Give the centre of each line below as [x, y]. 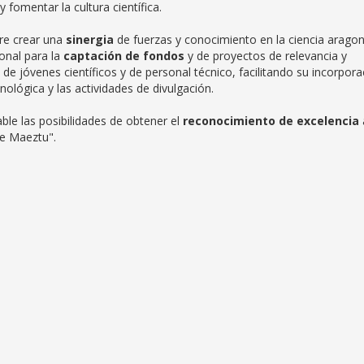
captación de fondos [126, 56]
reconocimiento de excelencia [273, 121]
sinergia [91, 39]
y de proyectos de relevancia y [267, 56]
